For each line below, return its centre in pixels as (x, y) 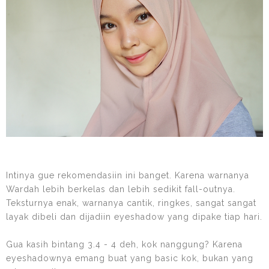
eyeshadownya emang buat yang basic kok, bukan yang (130, 258)
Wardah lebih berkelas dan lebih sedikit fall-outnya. (121, 189)
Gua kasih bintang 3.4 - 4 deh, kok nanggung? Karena (124, 244)
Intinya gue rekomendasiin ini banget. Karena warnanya (128, 175)
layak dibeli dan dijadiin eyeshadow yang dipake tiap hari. (134, 216)
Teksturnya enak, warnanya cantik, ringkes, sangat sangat (131, 203)
